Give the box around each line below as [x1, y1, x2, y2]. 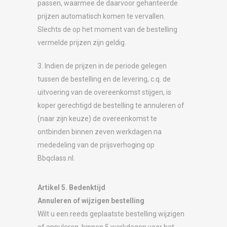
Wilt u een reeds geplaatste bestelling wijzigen [37, 209, 184, 218]
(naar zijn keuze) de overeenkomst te [37, 114, 157, 123]
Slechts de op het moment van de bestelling [37, 25, 177, 33]
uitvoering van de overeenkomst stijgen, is [37, 88, 171, 96]
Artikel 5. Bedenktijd [37, 183, 105, 192]
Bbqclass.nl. [37, 154, 75, 162]
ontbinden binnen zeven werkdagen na [37, 127, 162, 136]
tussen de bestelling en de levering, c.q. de [37, 74, 171, 83]
